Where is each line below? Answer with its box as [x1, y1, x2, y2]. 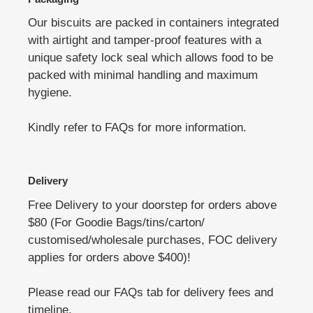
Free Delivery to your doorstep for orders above [28, 198, 277, 212]
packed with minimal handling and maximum [28, 68, 258, 82]
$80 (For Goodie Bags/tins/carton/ [28, 215, 205, 229]
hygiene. [28, 86, 72, 100]
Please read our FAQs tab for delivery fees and [28, 285, 273, 299]
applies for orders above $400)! [28, 250, 191, 264]
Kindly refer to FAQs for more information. [28, 121, 250, 135]
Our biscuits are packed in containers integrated [28, 16, 279, 30]
